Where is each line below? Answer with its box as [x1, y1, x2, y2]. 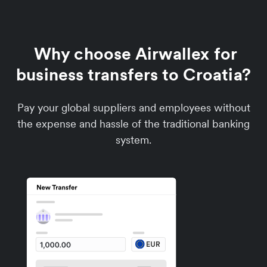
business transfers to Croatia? [15, 64, 251, 85]
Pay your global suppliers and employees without [17, 101, 250, 114]
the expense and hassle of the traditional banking [17, 117, 250, 131]
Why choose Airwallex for [29, 43, 238, 64]
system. [116, 133, 151, 147]
